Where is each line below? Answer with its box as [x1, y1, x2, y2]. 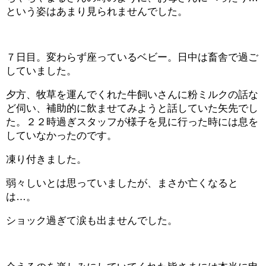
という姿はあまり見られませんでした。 [6, 5, 188, 17]
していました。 [6, 65, 77, 77]
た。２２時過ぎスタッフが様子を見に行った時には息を [6, 116, 258, 128]
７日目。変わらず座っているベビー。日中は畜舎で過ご [6, 51, 258, 63]
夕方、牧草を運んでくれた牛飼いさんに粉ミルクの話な [6, 89, 258, 101]
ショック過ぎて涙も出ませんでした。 [6, 215, 178, 227]
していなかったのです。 [6, 130, 117, 142]
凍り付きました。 [6, 154, 87, 166]
